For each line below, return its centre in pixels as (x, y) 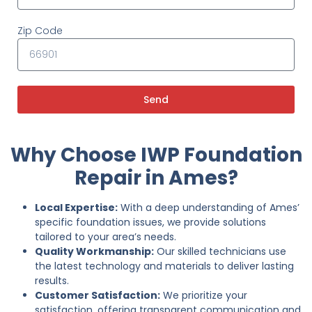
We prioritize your (204, 295)
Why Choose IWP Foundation (156, 155)
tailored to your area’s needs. (106, 236)
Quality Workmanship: (94, 251)
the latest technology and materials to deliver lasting (164, 266)
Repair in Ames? (156, 178)
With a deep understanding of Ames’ (209, 207)
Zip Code (40, 30)
